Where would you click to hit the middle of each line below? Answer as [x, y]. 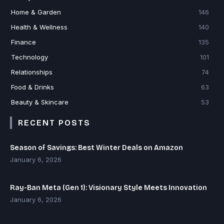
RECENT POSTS [54, 122]
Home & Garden [36, 12]
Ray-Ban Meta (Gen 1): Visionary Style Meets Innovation [108, 187]
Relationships [32, 72]
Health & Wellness [39, 27]
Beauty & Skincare [40, 102]
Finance [23, 42]
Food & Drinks [32, 87]
